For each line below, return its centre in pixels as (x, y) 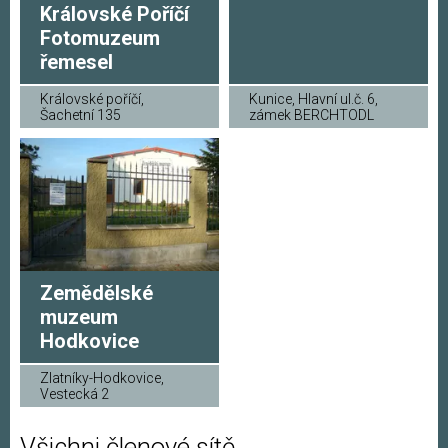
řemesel (76, 62)
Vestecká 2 (74, 393)
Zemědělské (96, 292)
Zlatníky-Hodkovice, (102, 377)
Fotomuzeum (100, 38)
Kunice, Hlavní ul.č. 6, (313, 99)
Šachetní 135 (80, 115)
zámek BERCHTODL (311, 115)
